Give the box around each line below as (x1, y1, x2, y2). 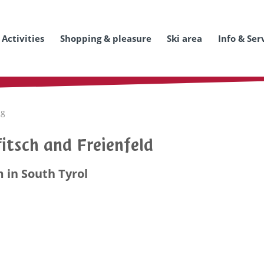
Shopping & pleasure (60, 32, 151, 44)
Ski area (167, 32, 202, 44)
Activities (2, 32, 44, 44)
